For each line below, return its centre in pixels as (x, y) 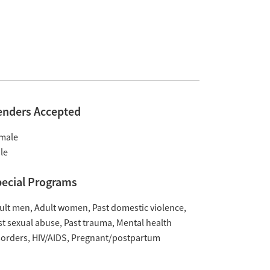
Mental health (144, 223)
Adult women (61, 208)
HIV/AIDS (49, 238)
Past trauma (88, 223)
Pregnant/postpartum (115, 238)
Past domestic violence (138, 208)
